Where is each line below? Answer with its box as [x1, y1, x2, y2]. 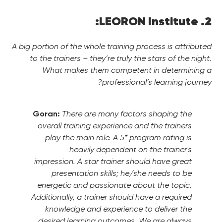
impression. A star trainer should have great [34, 157, 192, 166]
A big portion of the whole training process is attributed [12, 42, 212, 51]
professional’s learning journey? [102, 77, 212, 87]
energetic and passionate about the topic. [37, 180, 192, 190]
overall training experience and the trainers [38, 121, 192, 130]
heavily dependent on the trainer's [69, 145, 192, 154]
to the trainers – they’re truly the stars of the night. [30, 54, 212, 63]
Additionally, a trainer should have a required [31, 192, 192, 202]
